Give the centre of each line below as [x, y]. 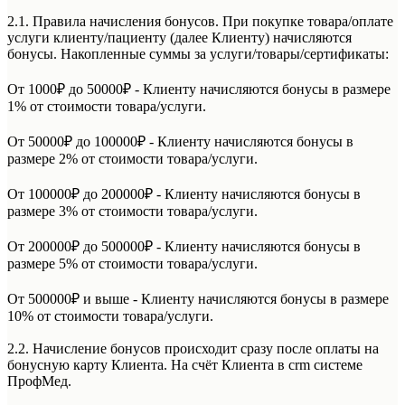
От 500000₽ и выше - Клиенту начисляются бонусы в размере [198, 298]
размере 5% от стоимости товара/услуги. [132, 263]
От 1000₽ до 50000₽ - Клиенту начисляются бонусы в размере [199, 89]
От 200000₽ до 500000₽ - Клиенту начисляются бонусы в [184, 246]
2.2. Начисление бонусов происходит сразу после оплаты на [193, 348]
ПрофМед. [39, 381]
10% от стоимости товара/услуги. [110, 316]
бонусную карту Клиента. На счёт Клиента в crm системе [185, 364]
